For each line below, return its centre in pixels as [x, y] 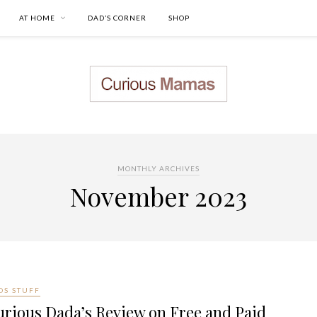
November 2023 [158, 196]
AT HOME [37, 18]
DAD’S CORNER [117, 18]
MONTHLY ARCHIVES [158, 168]
